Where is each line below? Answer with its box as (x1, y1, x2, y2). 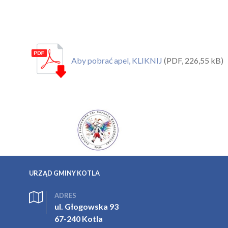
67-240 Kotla (54, 213, 103, 223)
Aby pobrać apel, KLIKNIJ (71, 55, 164, 65)
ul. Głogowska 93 (54, 201, 119, 211)
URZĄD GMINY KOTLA (29, 168, 100, 177)
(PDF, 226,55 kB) (164, 55, 223, 65)
